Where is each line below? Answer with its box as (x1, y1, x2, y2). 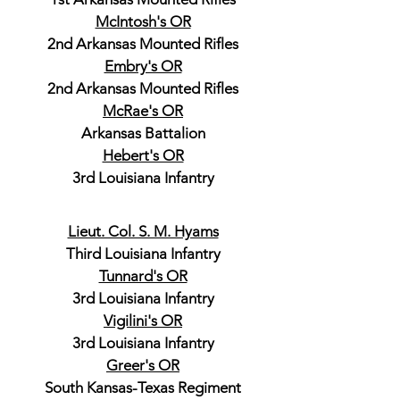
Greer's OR (106, 356, 179, 374)
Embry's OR (104, 57, 182, 75)
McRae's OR (103, 102, 183, 120)
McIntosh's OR (95, 12, 191, 30)
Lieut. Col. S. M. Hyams (67, 222, 219, 240)
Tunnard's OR (98, 267, 187, 285)
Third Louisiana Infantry (65, 245, 221, 262)
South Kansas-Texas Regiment (45, 379, 241, 396)
